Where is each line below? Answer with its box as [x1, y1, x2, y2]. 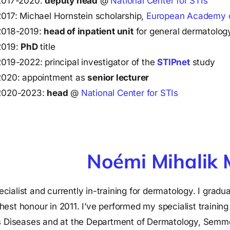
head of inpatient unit [44, 26, 133, 37]
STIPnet [157, 57, 190, 68]
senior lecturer [87, 72, 149, 83]
